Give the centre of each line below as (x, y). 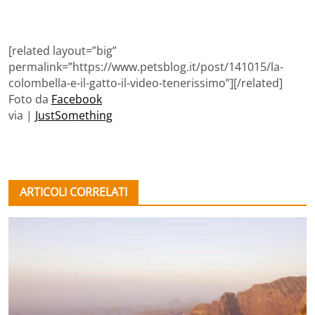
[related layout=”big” (63, 51)
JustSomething (74, 116)
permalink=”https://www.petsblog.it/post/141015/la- (146, 67)
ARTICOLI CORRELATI (73, 192)
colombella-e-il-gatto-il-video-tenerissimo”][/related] (146, 83)
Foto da (30, 99)
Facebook (77, 99)
